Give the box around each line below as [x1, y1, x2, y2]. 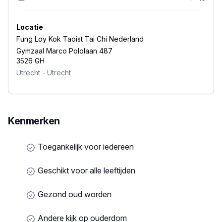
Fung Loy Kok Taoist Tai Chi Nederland [16, 35, 144, 44]
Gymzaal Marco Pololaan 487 [16, 47, 112, 55]
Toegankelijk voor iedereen [36, 142, 134, 152]
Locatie [16, 23, 43, 32]
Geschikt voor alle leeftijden [36, 166, 135, 176]
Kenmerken [8, 115, 60, 127]
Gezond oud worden [36, 189, 111, 200]
